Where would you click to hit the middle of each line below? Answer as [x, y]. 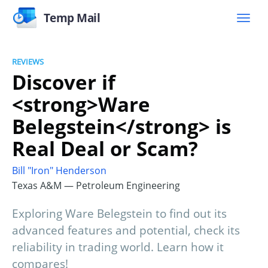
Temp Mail [72, 18]
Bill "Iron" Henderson [59, 171]
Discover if [64, 82]
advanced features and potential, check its [126, 231]
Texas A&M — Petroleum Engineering [96, 186]
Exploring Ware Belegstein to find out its [119, 214]
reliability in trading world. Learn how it [118, 247]
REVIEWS [28, 62]
